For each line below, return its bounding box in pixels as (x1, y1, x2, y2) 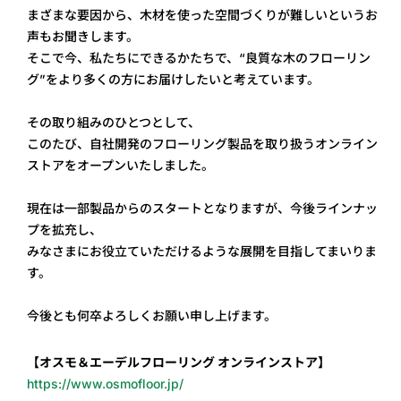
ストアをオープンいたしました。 (27, 158, 215, 174)
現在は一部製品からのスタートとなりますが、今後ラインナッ (27, 200, 379, 217)
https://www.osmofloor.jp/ (27, 376, 184, 392)
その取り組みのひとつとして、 (27, 115, 201, 131)
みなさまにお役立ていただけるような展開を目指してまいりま (27, 243, 378, 260)
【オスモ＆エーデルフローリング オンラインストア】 (27, 354, 331, 371)
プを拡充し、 (27, 222, 103, 238)
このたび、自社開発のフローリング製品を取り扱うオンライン (27, 136, 379, 152)
